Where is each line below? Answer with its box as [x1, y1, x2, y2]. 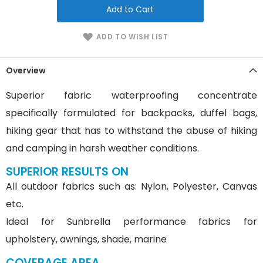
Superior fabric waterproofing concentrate [6, 88, 257, 102]
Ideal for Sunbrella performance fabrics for [6, 214, 257, 228]
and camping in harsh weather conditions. [6, 141, 199, 155]
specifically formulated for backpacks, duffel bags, [6, 106, 257, 120]
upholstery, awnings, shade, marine [6, 232, 167, 246]
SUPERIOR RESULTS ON [6, 163, 129, 180]
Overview [6, 64, 46, 76]
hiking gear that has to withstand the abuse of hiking [6, 123, 257, 137]
